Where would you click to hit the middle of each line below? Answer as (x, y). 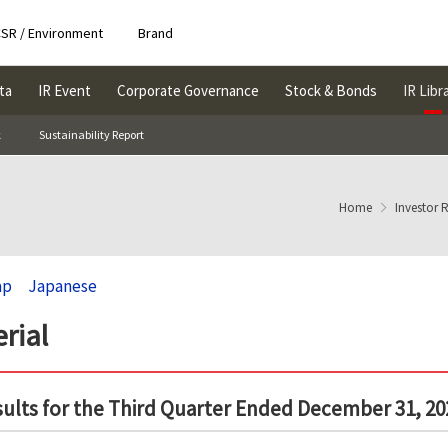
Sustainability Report (91, 134)
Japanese (62, 286)
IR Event (64, 90)
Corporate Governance (188, 90)
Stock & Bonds (331, 90)
